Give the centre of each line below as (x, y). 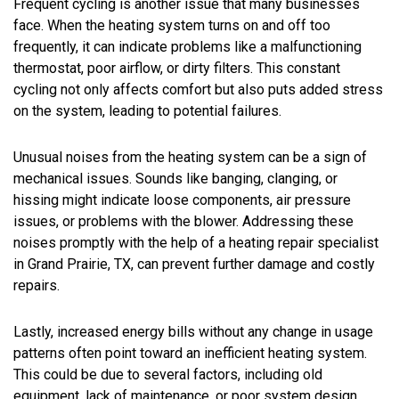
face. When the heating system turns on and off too (172, 25)
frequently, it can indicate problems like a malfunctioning (187, 46)
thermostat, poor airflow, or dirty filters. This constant (177, 68)
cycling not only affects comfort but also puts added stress (198, 89)
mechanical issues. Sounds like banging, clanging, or (175, 178)
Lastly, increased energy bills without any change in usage (193, 331)
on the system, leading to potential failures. (147, 110)
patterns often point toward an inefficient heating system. (190, 353)
